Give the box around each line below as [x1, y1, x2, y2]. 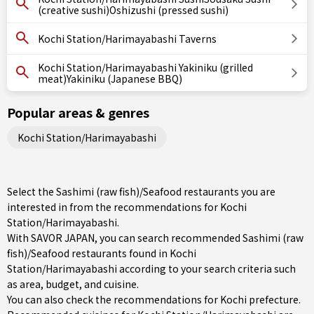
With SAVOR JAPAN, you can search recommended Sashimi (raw [7, 231, 303, 245]
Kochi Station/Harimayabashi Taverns [38, 32, 217, 46]
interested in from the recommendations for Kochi [7, 200, 247, 214]
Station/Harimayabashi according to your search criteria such [7, 261, 296, 275]
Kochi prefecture [220, 292, 299, 306]
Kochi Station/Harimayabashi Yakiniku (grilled [38, 60, 253, 74]
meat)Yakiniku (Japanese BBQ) [38, 71, 182, 86]
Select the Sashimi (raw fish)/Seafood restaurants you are [7, 184, 275, 198]
